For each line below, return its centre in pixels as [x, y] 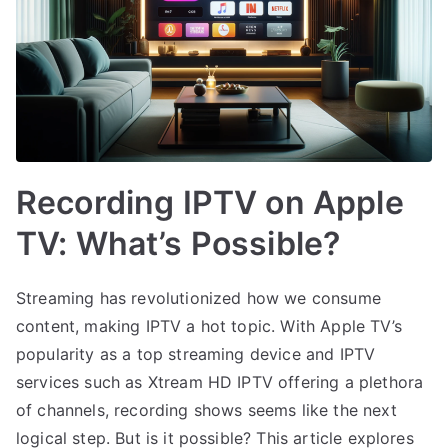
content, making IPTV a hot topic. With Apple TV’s [209, 325]
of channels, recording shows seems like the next [206, 409]
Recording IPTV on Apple [210, 202]
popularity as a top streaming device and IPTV [196, 353]
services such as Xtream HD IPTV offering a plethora [220, 381]
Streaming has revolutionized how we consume [198, 297]
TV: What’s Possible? [178, 243]
